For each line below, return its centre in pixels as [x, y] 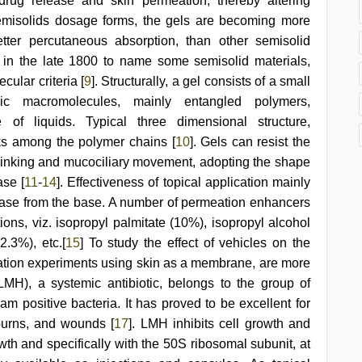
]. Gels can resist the [250, 142]
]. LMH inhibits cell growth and [220, 324]
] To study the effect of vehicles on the [195, 243]
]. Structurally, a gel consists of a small [201, 81]
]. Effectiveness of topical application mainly [183, 182]
